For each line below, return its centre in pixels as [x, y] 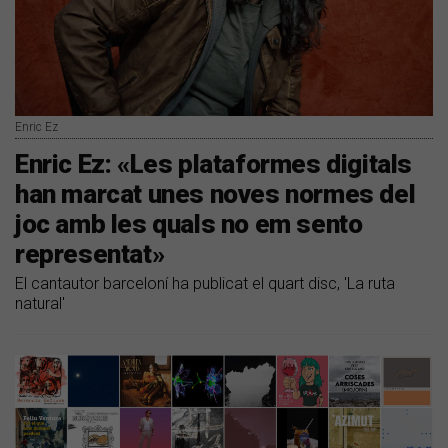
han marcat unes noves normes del [215, 194]
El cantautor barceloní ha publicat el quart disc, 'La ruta [205, 284]
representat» [90, 254]
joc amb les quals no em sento [189, 224]
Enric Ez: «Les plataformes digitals [214, 164]
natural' [40, 304]
